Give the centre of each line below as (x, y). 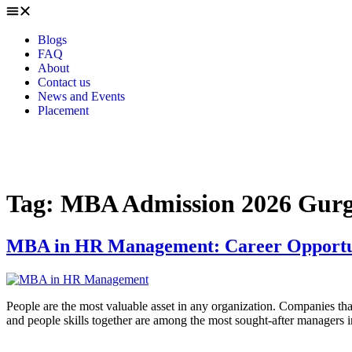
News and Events (81, 96)
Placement (63, 110)
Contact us (64, 82)
